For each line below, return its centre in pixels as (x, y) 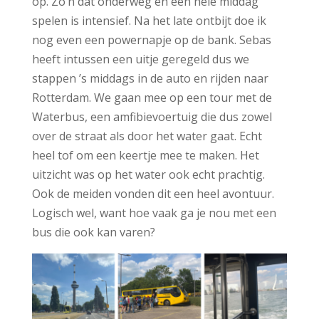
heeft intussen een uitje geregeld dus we (140, 59)
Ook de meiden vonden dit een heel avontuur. (153, 193)
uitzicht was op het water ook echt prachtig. (148, 174)
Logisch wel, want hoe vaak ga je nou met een (154, 213)
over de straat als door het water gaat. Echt (147, 136)
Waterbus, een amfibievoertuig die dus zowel (152, 116)
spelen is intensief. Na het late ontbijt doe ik (149, 20)
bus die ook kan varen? (93, 232)
